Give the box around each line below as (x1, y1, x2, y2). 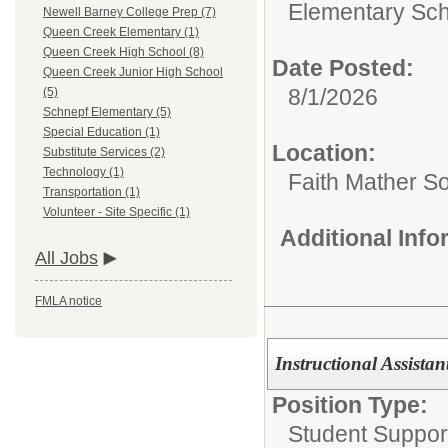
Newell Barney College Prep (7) (43, 5, 216, 20)
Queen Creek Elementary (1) (43, 25, 199, 40)
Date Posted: (272, 54, 414, 81)
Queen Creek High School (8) (43, 45, 204, 60)
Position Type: (272, 391, 428, 418)
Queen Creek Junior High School (43, 65, 223, 80)
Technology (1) (43, 165, 124, 180)
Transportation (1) (43, 185, 140, 200)
